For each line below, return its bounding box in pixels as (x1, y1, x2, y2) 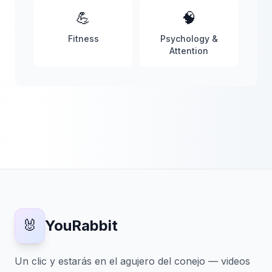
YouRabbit (45, 217, 118, 235)
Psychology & (160, 33, 218, 44)
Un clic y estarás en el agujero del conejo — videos (15, 255, 250, 268)
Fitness (67, 33, 99, 44)
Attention (169, 46, 208, 56)
